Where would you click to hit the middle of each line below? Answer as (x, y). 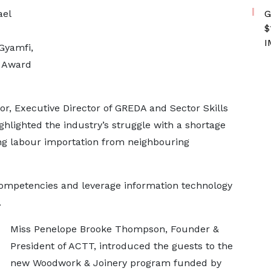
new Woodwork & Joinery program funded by (116, 263)
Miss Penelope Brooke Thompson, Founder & (114, 229)
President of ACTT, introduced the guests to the (121, 246)
